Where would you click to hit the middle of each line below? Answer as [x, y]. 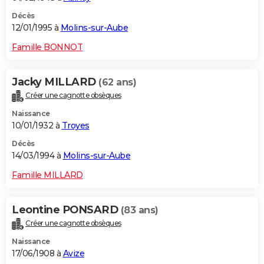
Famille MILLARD [47, 175]
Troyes [75, 126]
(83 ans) [139, 210]
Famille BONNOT [47, 47]
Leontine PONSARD [66, 210]
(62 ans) [117, 82]
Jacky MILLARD [55, 82]
